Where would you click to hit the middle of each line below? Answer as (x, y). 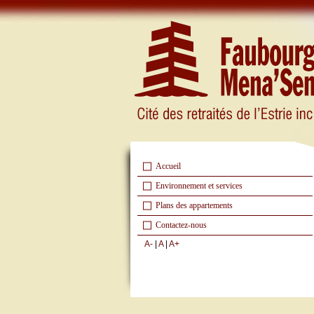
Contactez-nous (181, 225)
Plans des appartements (194, 205)
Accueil (168, 166)
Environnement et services (199, 186)
